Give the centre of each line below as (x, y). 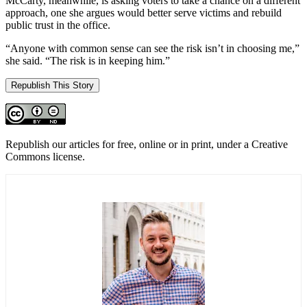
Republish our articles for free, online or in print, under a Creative (147, 144)
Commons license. (45, 156)
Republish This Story (52, 85)
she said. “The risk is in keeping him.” (88, 60)
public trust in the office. (58, 25)
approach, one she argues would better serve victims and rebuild (144, 12)
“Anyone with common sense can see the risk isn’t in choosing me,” (152, 48)
